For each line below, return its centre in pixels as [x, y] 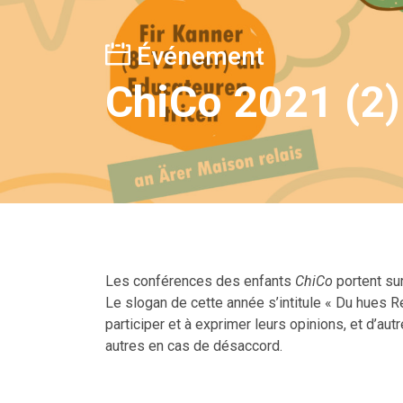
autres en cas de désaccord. [194, 346]
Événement [197, 56]
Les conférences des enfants [200, 281]
